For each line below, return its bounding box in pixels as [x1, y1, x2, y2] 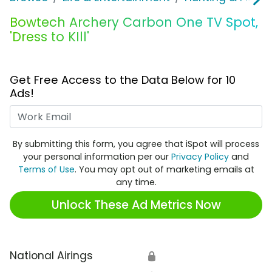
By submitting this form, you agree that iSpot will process [13, 138, 259, 151]
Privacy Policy [171, 151, 229, 163]
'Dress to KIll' [10, 28, 89, 46]
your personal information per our [23, 151, 171, 163]
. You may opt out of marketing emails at [74, 163, 254, 176]
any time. [115, 176, 157, 189]
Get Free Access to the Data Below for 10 [10, 72, 236, 88]
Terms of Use [18, 163, 75, 176]
